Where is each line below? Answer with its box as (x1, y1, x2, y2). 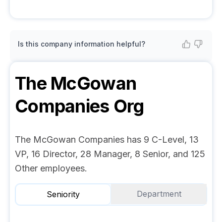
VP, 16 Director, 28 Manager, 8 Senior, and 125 (15, 149, 205, 159)
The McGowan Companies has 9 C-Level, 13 (15, 134, 199, 145)
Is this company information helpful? (18, 40, 145, 48)
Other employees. (15, 163, 87, 173)
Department (136, 189, 181, 199)
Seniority (47, 189, 80, 199)
